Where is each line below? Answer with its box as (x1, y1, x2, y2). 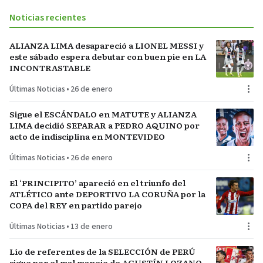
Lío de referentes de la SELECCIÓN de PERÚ (9, 245, 195, 257)
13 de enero (70, 220, 113, 232)
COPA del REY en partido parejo (9, 198, 142, 211)
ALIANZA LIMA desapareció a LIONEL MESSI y (9, 39, 204, 51)
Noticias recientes (9, 11, 86, 24)
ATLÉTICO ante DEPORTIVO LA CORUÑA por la (9, 187, 205, 200)
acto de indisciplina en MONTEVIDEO (9, 130, 165, 142)
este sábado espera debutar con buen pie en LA (9, 50, 206, 62)
